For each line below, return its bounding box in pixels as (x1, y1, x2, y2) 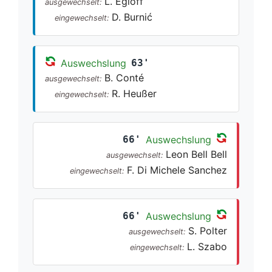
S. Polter (188, 224, 227, 237)
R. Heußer (112, 87, 157, 100)
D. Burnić (112, 10, 152, 23)
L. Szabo (187, 240, 227, 253)
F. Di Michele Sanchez (127, 163, 227, 176)
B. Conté (104, 71, 144, 84)
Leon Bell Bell (166, 148, 227, 160)
